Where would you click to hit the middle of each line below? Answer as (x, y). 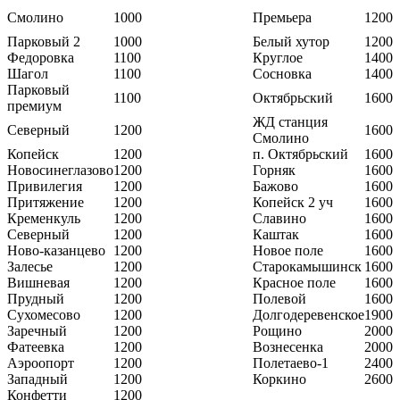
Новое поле (288, 250)
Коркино (279, 379)
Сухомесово (44, 314)
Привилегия (45, 186)
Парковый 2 (44, 41)
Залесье (30, 266)
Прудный (36, 298)
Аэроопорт (41, 362)
